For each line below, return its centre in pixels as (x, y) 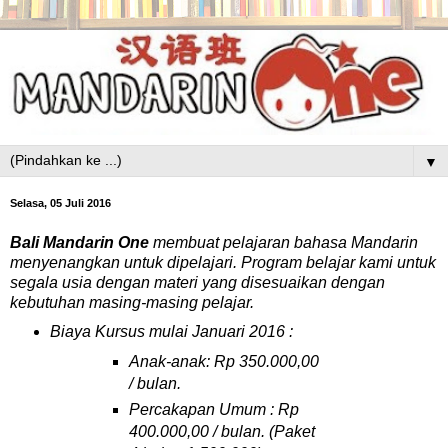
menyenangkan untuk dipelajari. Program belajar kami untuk (223, 263)
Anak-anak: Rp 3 (188, 361)
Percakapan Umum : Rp (213, 409)
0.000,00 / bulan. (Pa (220, 431)
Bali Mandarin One (81, 243)
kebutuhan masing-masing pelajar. (132, 303)
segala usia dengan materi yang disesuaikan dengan (197, 283)
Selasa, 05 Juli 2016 (60, 203)
